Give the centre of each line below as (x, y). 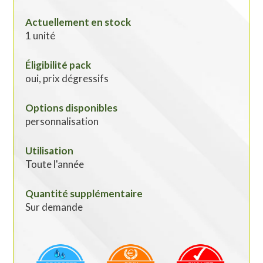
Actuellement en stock (78, 22)
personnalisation (62, 122)
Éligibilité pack (58, 65)
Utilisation (50, 151)
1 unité (41, 36)
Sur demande (54, 207)
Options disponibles (72, 108)
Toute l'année (55, 164)
